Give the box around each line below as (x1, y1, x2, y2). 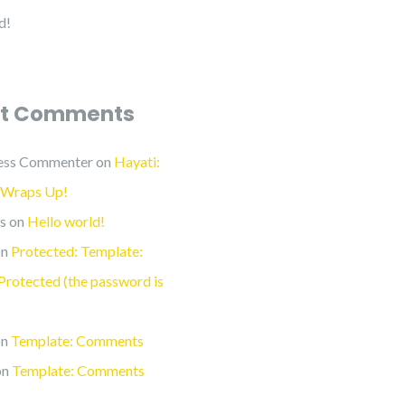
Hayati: (113, 153, 160, 170)
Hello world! (26, 212, 105, 230)
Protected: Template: (10, 242, 143, 259)
